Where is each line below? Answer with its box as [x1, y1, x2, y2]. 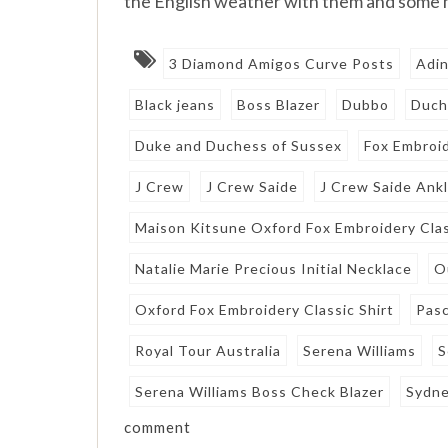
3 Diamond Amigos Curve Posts [169, 54, 395, 72]
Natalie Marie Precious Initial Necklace [135, 259, 413, 277]
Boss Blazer [237, 95, 321, 113]
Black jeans [135, 95, 216, 113]
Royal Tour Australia [135, 341, 282, 359]
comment [124, 417, 192, 436]
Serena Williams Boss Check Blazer [135, 382, 385, 400]
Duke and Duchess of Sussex [135, 136, 343, 154]
